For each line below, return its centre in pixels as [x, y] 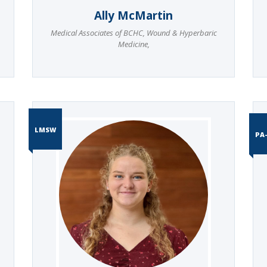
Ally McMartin [133, 15]
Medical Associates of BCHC [97, 32]
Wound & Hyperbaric [181, 32]
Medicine [133, 44]
